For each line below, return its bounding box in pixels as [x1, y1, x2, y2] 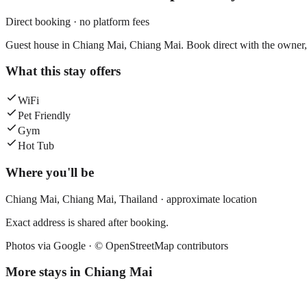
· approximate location [158, 193, 257, 205]
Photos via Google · [5, 239, 95, 251]
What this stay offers [5, 64, 121, 79]
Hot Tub [18, 140, 54, 152]
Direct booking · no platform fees [5, 15, 149, 27]
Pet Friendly [18, 110, 71, 122]
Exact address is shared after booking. [5, 216, 169, 228]
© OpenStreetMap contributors [95, 239, 228, 251]
